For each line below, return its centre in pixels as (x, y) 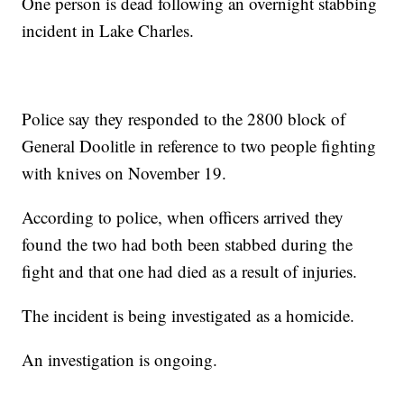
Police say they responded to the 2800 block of (184, 119)
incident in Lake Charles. (108, 31)
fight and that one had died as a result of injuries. (190, 271)
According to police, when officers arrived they (183, 217)
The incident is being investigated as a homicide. (188, 316)
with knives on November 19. (124, 173)
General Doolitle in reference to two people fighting (199, 146)
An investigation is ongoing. (120, 360)
